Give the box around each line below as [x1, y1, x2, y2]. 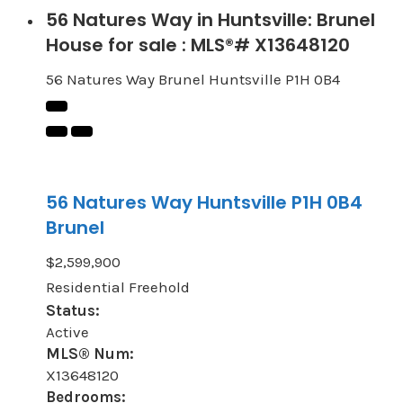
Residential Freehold [45, 278, 190, 297]
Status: [45, 301, 100, 320]
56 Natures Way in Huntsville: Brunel [45, 7, 375, 33]
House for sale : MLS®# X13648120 [45, 32, 350, 58]
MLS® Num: [45, 345, 134, 363]
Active [45, 323, 89, 342]
